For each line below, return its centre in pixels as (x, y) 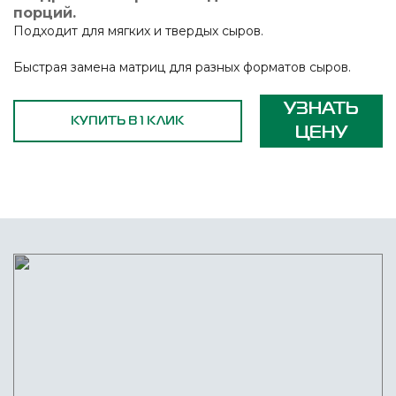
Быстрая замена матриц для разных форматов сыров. (182, 67)
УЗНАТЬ (321, 109)
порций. (45, 12)
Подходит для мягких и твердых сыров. (138, 30)
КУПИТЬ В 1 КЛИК (128, 121)
